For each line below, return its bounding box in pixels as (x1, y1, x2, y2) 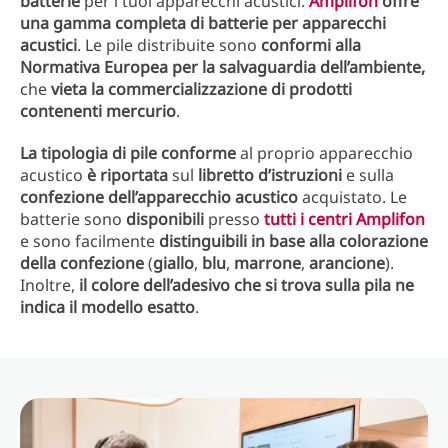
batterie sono (20, 208, 126, 230)
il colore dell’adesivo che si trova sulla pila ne (79, 274, 414, 296)
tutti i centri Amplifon (264, 208, 425, 230)
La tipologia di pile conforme (20, 142, 236, 164)
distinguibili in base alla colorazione (159, 230, 428, 252)
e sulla (346, 164, 394, 186)
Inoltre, (20, 274, 79, 296)
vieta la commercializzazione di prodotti (51, 78, 352, 100)
